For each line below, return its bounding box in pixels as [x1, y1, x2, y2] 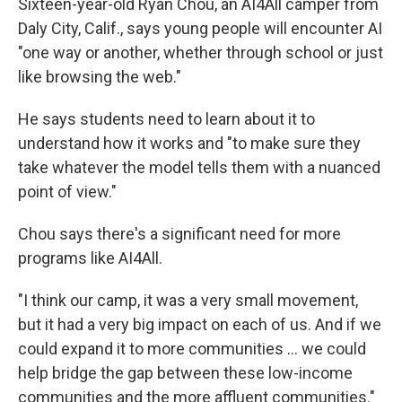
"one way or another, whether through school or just [18, 43, 383, 62]
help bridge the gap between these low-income [18, 363, 353, 382]
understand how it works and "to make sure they [18, 134, 361, 153]
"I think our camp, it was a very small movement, [18, 291, 358, 310]
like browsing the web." [18, 67, 181, 86]
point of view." [18, 182, 117, 201]
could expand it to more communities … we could [18, 339, 366, 358]
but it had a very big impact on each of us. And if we [18, 315, 381, 334]
